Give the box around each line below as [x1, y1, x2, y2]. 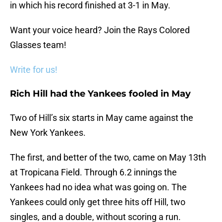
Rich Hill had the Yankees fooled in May [10, 88, 191, 100]
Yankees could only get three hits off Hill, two [10, 197, 185, 208]
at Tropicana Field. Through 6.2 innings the [10, 167, 177, 178]
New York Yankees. [10, 127, 86, 138]
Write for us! [10, 64, 57, 75]
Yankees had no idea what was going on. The [10, 182, 187, 193]
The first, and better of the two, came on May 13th [10, 152, 206, 163]
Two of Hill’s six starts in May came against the [10, 112, 193, 123]
